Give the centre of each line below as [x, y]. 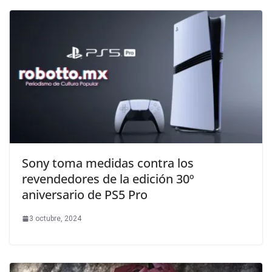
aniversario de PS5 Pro [85, 194]
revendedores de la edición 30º [108, 178]
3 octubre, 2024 [55, 218]
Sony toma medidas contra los [108, 163]
